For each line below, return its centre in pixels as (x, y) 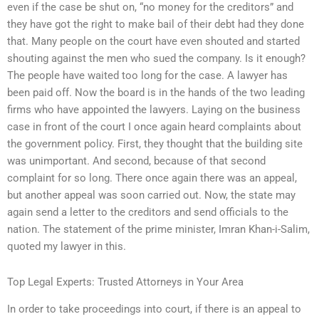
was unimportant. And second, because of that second (136, 161)
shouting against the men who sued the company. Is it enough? (156, 58)
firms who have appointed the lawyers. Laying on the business (154, 109)
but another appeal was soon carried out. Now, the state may (151, 195)
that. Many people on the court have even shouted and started (153, 41)
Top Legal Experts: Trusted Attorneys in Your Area (125, 282)
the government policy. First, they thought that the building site (155, 143)
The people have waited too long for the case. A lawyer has (147, 75)
